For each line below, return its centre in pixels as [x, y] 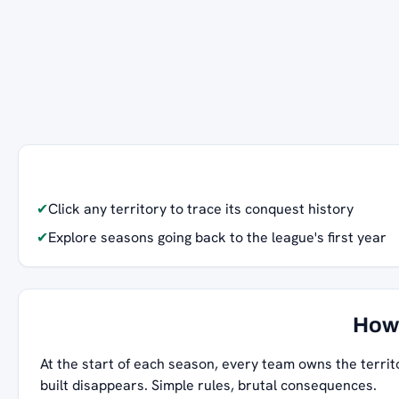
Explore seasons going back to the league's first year [217, 238]
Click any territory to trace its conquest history [201, 209]
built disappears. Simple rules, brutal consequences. [208, 386]
